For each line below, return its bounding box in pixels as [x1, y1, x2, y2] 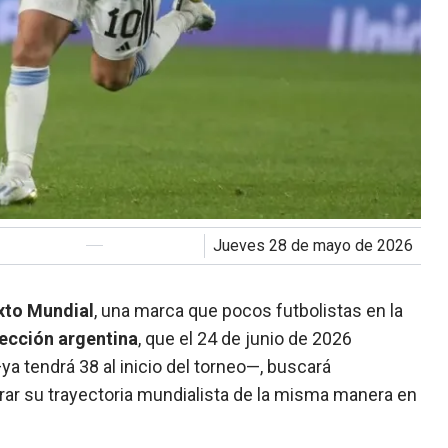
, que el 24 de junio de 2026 [138, 327, 353, 349]
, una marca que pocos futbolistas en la [94, 299, 404, 321]
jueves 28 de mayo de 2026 [222, 235, 414, 255]
